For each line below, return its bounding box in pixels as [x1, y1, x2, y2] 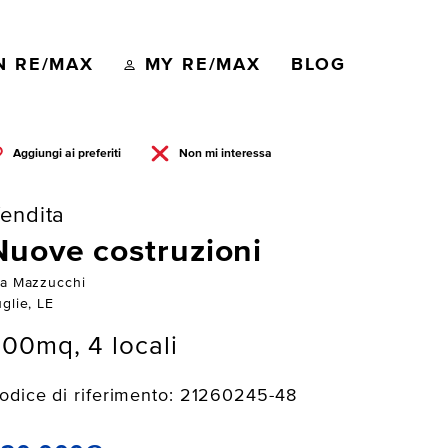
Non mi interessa [178, 147, 272, 160]
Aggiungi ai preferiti [13, 147, 122, 160]
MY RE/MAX [144, 55, 261, 74]
